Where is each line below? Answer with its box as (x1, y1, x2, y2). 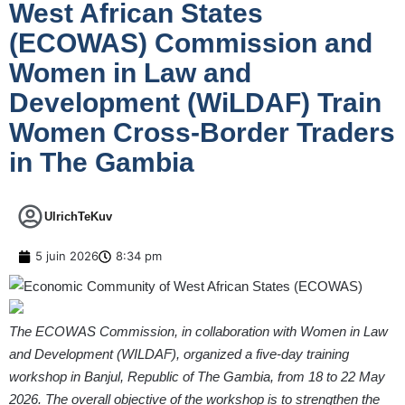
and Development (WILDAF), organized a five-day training (9, 346, 349, 363)
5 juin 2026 (35, 249, 99, 264)
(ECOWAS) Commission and (9, 28, 372, 59)
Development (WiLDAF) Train (9, 88, 381, 118)
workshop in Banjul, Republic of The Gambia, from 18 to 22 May (9, 369, 385, 385)
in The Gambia (9, 147, 194, 178)
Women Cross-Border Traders (9, 118, 395, 148)
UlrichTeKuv (44, 210, 112, 224)
